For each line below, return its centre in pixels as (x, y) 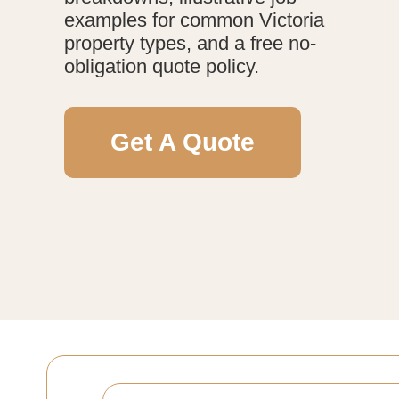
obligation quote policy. (162, 66)
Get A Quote (183, 142)
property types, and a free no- (190, 43)
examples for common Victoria (194, 20)
